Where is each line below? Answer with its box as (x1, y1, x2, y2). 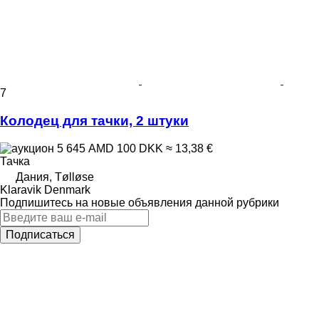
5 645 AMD (54, 142, 117, 155)
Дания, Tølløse (16, 170, 94, 183)
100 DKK (117, 142, 163, 155)
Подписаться (6, 228, 75, 241)
